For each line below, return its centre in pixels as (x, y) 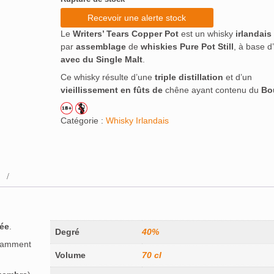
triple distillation (189, 77)
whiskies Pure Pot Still (187, 46)
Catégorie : (83, 121)
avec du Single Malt (101, 59)
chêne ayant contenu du (212, 90)
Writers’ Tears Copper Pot (125, 34)
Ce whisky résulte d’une (107, 77)
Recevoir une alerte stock (137, 18)
